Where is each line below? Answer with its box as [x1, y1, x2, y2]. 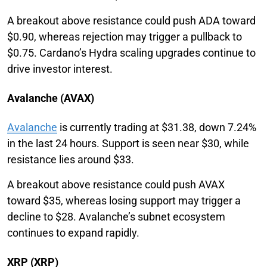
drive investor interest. [7, 62, 113, 75]
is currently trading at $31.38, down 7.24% [57, 120, 256, 133]
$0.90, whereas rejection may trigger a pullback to [7, 30, 242, 43]
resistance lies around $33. [7, 153, 134, 166]
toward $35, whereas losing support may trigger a [7, 194, 241, 207]
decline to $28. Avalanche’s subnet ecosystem [7, 210, 225, 223]
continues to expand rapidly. [7, 226, 139, 239]
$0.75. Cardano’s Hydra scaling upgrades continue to [7, 46, 256, 59]
